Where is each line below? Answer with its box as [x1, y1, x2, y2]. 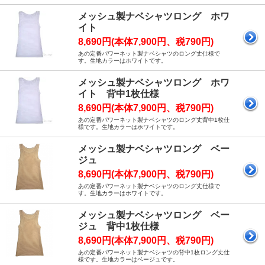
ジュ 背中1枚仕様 [78, 221, 159, 232]
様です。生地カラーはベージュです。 [78, 256, 179, 263]
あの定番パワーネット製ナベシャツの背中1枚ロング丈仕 [78, 249, 230, 256]
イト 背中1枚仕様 [78, 89, 159, 99]
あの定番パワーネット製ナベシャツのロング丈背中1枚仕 [78, 117, 230, 124]
